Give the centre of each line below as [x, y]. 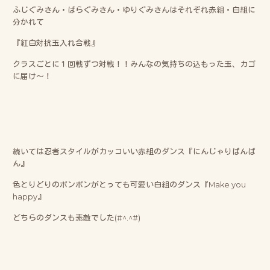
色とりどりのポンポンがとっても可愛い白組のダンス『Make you [130, 184]
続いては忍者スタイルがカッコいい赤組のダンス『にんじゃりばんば [134, 151]
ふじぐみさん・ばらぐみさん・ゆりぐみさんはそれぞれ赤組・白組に [134, 10]
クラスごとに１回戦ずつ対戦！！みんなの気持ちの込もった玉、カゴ [134, 64]
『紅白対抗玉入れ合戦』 [56, 43]
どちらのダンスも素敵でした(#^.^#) [77, 218]
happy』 [29, 196]
